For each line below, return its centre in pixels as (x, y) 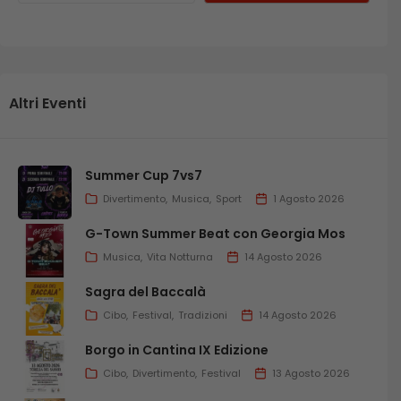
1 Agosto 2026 (309, 198)
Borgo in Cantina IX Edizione (177, 350)
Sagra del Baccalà (145, 291)
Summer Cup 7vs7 (144, 175)
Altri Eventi (47, 103)
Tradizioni (203, 315)
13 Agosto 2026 (311, 373)
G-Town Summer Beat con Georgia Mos (215, 233)
